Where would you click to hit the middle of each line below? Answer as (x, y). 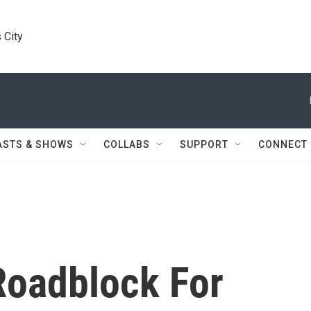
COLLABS (127, 144)
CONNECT (283, 144)
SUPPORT (204, 144)
